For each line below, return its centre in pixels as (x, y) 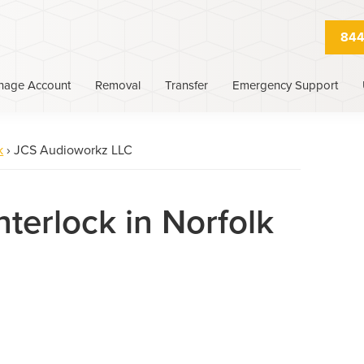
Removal (118, 85)
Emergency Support (285, 85)
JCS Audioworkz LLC (72, 150)
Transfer (186, 85)
